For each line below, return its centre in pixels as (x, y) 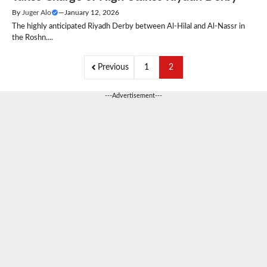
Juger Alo (37, 12)
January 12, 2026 (92, 12)
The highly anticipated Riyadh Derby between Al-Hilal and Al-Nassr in (128, 26)
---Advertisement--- (133, 95)
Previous (113, 67)
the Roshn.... (32, 38)
